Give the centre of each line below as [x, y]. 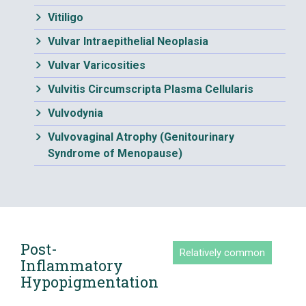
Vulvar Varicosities [97, 65]
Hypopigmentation [89, 282]
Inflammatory [72, 265]
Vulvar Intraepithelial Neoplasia [128, 41]
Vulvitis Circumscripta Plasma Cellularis [151, 89]
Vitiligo [66, 17]
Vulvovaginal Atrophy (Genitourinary [141, 137]
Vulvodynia [75, 113]
